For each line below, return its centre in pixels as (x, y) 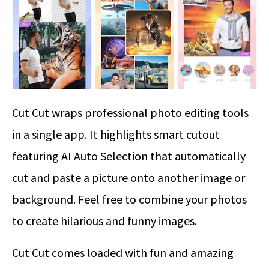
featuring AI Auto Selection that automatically (129, 156)
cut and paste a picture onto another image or (128, 177)
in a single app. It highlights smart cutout (116, 134)
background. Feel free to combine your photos (129, 199)
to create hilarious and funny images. (104, 220)
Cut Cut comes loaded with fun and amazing (123, 252)
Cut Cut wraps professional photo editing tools (130, 112)
